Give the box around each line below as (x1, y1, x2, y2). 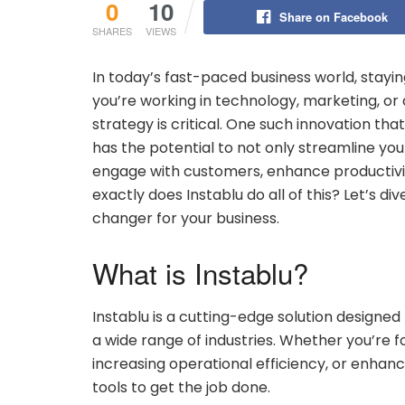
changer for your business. (92, 207, 279, 229)
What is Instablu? (92, 251, 308, 293)
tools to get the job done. (92, 377, 270, 399)
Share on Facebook (278, 7, 388, 25)
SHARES (92, 23, 132, 38)
